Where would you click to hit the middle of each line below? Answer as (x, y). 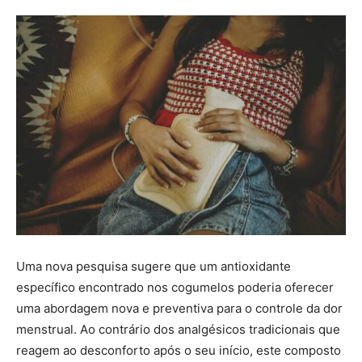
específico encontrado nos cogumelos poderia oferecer (175, 287)
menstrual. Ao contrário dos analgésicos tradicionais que (178, 329)
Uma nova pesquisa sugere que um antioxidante (154, 266)
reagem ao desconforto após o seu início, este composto (179, 350)
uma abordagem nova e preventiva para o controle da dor (179, 308)
